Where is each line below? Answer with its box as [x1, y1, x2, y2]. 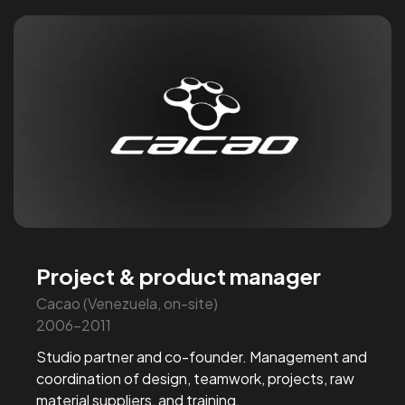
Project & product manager [36, 261, 322, 289]
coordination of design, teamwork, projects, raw [36, 368, 355, 388]
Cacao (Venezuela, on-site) [36, 293, 219, 313]
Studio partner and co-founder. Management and [36, 346, 368, 366]
